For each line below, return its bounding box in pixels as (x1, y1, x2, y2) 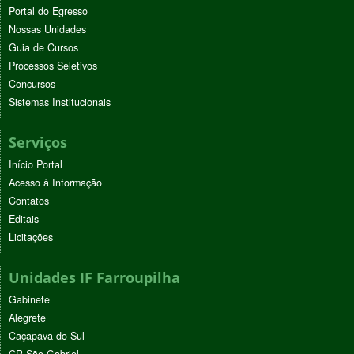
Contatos (9, 194, 49, 209)
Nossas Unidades (9, 22, 86, 37)
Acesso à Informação (9, 175, 102, 190)
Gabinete (9, 292, 50, 307)
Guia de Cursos (9, 40, 78, 55)
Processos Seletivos (9, 58, 97, 73)
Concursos (9, 77, 55, 92)
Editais (9, 212, 39, 227)
